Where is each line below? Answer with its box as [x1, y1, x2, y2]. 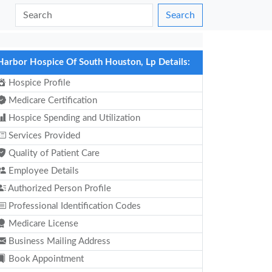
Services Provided [6, 131, 80, 140]
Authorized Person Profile [6, 184, 111, 193]
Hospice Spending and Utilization [6, 114, 140, 123]
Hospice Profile [6, 78, 70, 87]
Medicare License [6, 219, 78, 228]
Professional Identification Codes [6, 202, 141, 211]
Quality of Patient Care [6, 149, 100, 158]
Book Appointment [6, 254, 84, 263]
